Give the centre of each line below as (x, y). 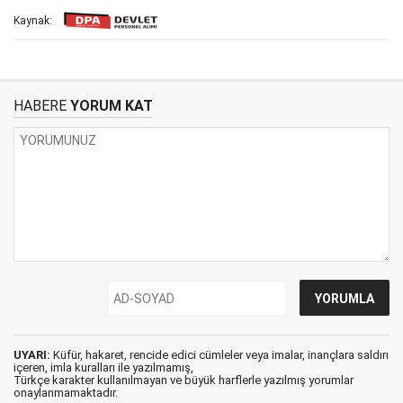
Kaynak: (33, 21)
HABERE (40, 106)
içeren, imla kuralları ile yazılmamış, (103, 367)
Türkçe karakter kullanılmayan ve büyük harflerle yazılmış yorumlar (184, 380)
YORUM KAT (110, 106)
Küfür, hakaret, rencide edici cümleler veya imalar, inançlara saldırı (219, 355)
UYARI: (32, 355)
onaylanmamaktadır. (66, 393)
